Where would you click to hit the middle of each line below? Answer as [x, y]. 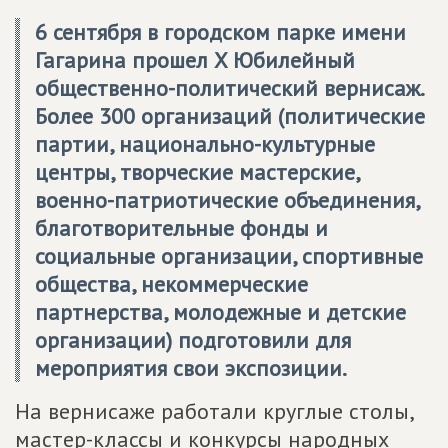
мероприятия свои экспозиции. [191, 368]
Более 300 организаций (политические [230, 116]
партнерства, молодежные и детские [220, 312]
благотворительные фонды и [181, 228]
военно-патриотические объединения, [227, 200]
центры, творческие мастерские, [197, 172]
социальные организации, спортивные [229, 256]
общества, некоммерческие [171, 284]
